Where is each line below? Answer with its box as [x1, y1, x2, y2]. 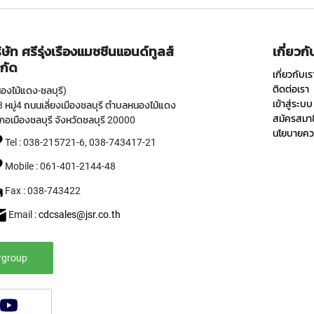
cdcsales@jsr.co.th [39, 209, 121, 221]
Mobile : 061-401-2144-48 [3, 161, 116, 172]
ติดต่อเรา [273, 83, 310, 95]
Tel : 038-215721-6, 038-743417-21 [3, 136, 157, 148]
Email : [6, 209, 39, 221]
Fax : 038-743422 [3, 185, 81, 197]
